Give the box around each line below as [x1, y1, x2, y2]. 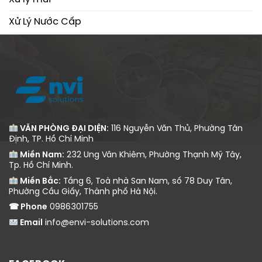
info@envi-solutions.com [42, 219, 149, 228]
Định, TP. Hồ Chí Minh [9, 135, 94, 144]
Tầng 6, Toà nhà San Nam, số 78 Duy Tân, [60, 177, 232, 186]
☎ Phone [9, 203, 47, 212]
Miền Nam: [18, 150, 64, 160]
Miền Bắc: [18, 177, 61, 186]
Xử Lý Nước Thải [9, 39, 81, 49]
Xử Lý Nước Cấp [9, 16, 81, 27]
